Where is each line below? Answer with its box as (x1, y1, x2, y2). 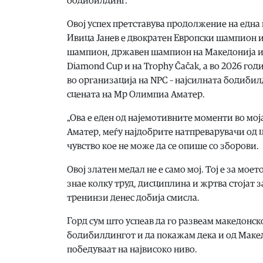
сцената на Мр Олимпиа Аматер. (67, 89, 205, 99)
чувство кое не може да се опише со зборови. (67, 141, 259, 151)
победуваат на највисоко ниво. (67, 244, 197, 254)
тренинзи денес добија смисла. (67, 193, 200, 203)
